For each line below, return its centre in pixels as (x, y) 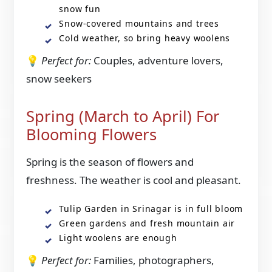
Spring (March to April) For (123, 117)
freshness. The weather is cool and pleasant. (134, 180)
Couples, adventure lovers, (158, 61)
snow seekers (59, 79)
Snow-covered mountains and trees (139, 24)
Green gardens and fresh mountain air (147, 223)
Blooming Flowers (92, 135)
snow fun (80, 9)
